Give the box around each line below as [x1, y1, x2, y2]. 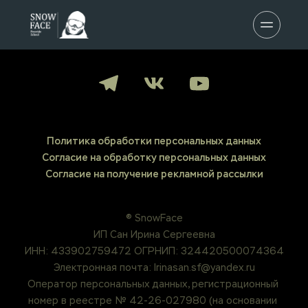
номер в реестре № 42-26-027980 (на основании [28, 296, 277, 306]
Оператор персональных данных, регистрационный [27, 280, 278, 289]
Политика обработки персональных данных [47, 135, 261, 147]
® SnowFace [125, 214, 183, 223]
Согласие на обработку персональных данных [42, 152, 266, 164]
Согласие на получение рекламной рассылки [45, 168, 263, 180]
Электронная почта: [53, 263, 154, 273]
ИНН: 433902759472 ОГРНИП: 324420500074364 [24, 247, 284, 256]
